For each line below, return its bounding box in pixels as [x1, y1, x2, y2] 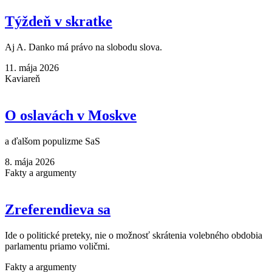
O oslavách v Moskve [5, 107, 137, 123]
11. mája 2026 [5, 63, 59, 73]
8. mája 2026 [5, 156, 55, 167]
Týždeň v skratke [5, 13, 112, 30]
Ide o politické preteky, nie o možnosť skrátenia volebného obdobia [5, 229, 262, 240]
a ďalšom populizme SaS [5, 135, 100, 146]
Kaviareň [5, 73, 40, 84]
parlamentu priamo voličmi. [5, 240, 110, 251]
